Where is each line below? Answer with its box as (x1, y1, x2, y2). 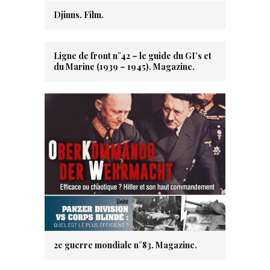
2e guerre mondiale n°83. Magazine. (54, 239, 197, 251)
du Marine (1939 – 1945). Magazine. (54, 61, 195, 72)
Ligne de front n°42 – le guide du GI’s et (54, 50, 212, 61)
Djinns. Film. (54, 9, 104, 20)
